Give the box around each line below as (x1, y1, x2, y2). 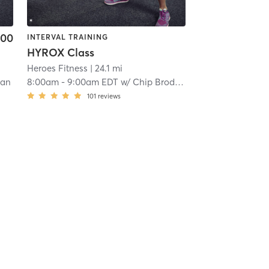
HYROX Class (26, 46, 94, 60)
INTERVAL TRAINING (26, 32, 108, 41)
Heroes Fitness (26, 62, 88, 74)
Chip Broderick (132, 76, 175, 88)
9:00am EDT (67, 76, 118, 88)
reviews (97, 92, 121, 101)
